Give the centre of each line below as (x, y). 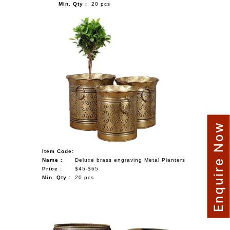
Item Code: (58, 151)
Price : (52, 168)
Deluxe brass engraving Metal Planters (130, 160)
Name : (53, 160)
